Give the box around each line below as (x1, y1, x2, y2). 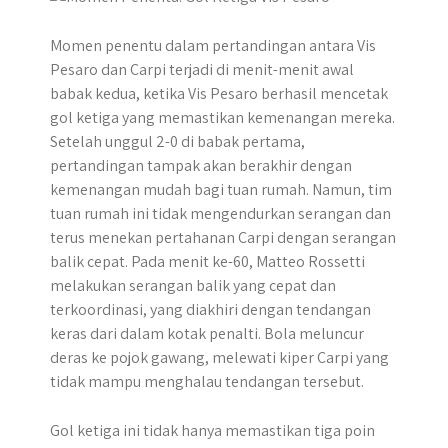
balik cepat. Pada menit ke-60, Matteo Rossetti (50, 251, 365, 272)
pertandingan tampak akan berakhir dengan (50, 155, 352, 176)
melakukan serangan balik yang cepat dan (50, 275, 336, 296)
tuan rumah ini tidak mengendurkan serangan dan (50, 203, 391, 224)
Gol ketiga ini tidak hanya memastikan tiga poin (50, 420, 375, 441)
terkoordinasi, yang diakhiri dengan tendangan (50, 299, 371, 320)
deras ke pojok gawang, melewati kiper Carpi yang (50, 347, 389, 368)
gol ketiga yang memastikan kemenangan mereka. (50, 107, 395, 128)
